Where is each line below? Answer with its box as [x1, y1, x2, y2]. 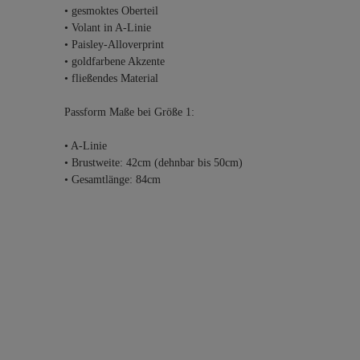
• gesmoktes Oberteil [64, 5, 158, 17]
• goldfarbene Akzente [64, 55, 165, 67]
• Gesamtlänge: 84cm [64, 174, 161, 186]
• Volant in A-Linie [64, 22, 151, 34]
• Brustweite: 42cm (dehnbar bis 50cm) [64, 157, 243, 169]
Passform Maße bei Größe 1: [64, 106, 194, 118]
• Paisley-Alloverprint [64, 39, 164, 51]
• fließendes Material [64, 72, 158, 84]
